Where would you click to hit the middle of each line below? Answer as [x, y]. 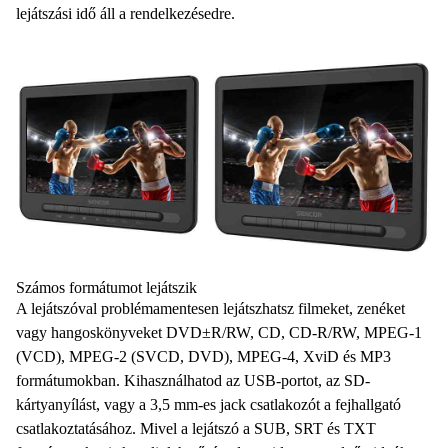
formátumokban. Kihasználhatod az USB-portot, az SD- [193, 381]
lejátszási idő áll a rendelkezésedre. [125, 13]
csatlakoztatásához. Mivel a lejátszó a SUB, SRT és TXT [196, 429]
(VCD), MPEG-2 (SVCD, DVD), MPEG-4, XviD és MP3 [203, 357]
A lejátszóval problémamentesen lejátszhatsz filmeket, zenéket [210, 309]
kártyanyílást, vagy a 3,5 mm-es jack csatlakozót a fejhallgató [208, 405]
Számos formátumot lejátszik [106, 288]
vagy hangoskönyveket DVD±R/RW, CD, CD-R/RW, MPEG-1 [219, 333]
